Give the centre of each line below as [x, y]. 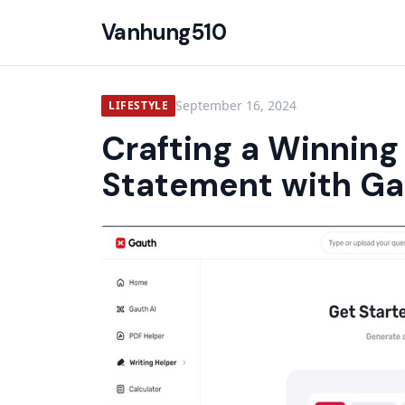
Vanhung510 [164, 32]
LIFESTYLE [139, 105]
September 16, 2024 [236, 105]
